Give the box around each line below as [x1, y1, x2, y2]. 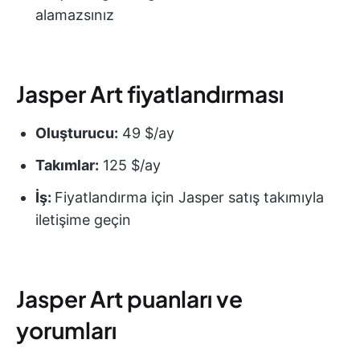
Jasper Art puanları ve [16, 284, 243, 313]
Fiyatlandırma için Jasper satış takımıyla [55, 189, 324, 207]
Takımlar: [35, 157, 99, 174]
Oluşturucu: [35, 125, 118, 142]
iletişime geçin [35, 211, 131, 229]
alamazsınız [35, 6, 114, 24]
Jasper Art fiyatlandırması [16, 80, 284, 108]
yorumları [16, 316, 117, 345]
